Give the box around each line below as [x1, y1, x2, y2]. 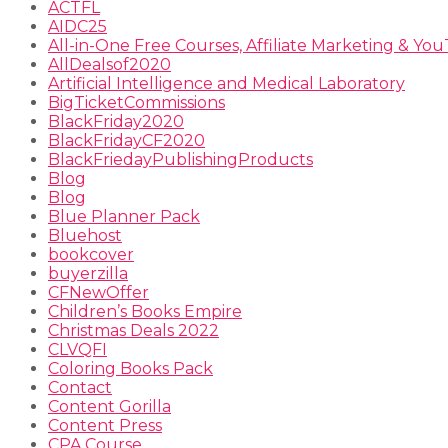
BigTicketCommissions [48, 92, 225, 112]
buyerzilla [48, 263, 128, 283]
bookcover [48, 244, 134, 264]
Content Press [48, 415, 162, 435]
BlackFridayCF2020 [48, 130, 205, 150]
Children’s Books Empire [48, 301, 242, 321]
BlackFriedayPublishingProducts [48, 149, 313, 169]
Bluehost [48, 225, 122, 245]
